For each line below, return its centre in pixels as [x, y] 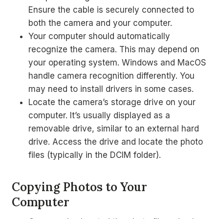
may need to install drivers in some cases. [111, 89]
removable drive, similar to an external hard [114, 129]
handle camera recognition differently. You [111, 76]
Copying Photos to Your [79, 187]
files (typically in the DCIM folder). [95, 155]
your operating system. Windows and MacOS [117, 63]
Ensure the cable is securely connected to [111, 10]
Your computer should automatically [99, 36]
